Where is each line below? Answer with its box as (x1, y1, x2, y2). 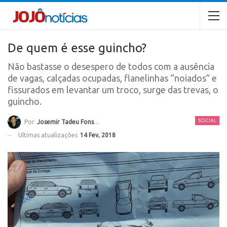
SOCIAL (198, 118, 216, 123)
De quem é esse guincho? (8, 41, 146, 55)
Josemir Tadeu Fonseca (37, 118, 94, 125)
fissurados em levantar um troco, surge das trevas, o (8, 85, 218, 95)
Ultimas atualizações (18, 131, 79, 138)
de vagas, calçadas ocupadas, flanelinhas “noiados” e (8, 73, 217, 83)
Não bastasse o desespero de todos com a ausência (8, 61, 214, 71)
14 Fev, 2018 (80, 131, 116, 138)
